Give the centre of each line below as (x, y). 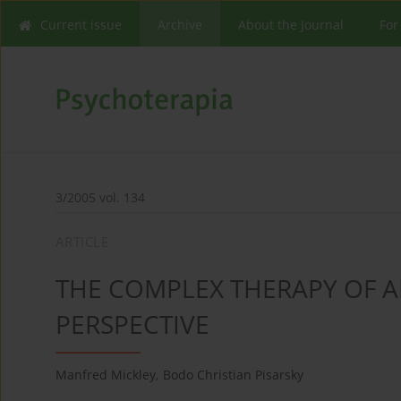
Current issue (81, 25)
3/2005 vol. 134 (100, 198)
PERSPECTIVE (132, 324)
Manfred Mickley (106, 375)
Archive (180, 25)
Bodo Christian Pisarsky (233, 375)
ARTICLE (82, 242)
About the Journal (291, 25)
